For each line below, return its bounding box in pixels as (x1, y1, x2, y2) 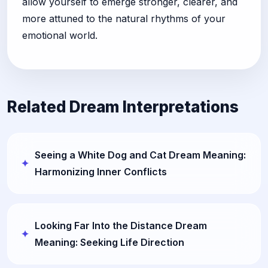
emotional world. (22, 29, 98, 41)
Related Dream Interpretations (7, 98, 239, 116)
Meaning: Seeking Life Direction (35, 236, 184, 248)
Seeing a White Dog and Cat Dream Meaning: (35, 149, 246, 161)
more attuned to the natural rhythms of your (22, 13, 226, 25)
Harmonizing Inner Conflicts (35, 166, 167, 178)
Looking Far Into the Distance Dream (35, 220, 207, 232)
